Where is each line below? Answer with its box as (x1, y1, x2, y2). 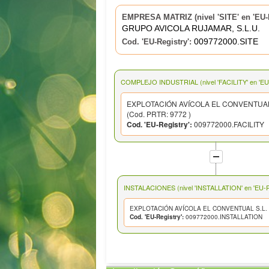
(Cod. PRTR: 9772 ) (127, 108, 192, 119)
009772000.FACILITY (192, 118, 265, 129)
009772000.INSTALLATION (183, 212, 262, 221)
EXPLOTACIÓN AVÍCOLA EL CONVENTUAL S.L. (129, 204, 267, 213)
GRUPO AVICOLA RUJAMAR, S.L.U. (121, 23, 260, 34)
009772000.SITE (191, 37, 258, 47)
